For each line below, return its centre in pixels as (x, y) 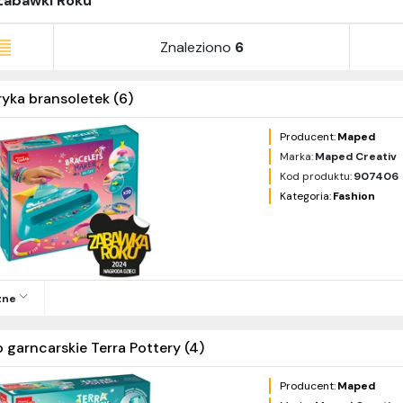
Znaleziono (195, 47)
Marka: (297, 157)
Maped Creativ (356, 157)
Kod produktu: (316, 177)
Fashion (354, 197)
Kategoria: (306, 197)
